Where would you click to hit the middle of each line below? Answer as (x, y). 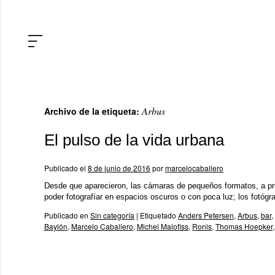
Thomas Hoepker (244, 226)
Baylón (56, 226)
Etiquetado (158, 215)
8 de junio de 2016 (119, 168)
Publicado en (66, 215)
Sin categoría (112, 215)
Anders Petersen (206, 215)
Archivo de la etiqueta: (93, 111)
